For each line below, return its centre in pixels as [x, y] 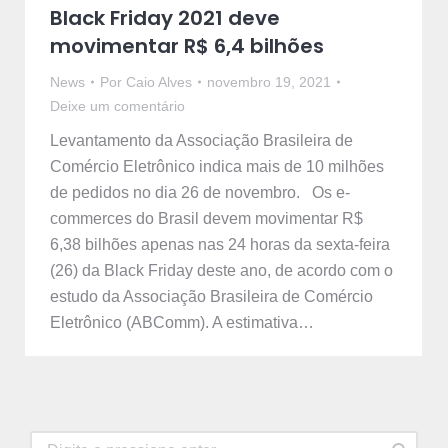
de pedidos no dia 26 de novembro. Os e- [200, 193]
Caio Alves [159, 82]
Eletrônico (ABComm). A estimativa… [182, 323]
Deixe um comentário [117, 106]
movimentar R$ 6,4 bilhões [187, 46]
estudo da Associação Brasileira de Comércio [211, 297]
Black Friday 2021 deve [165, 18]
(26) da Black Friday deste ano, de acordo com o [221, 271]
